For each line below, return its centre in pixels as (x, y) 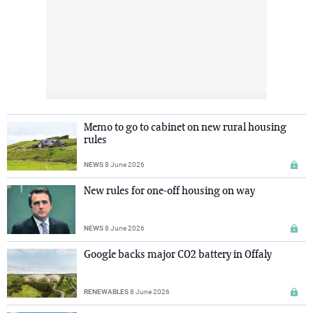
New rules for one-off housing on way (169, 192)
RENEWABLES (106, 292)
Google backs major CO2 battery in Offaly (178, 255)
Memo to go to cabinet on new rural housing (185, 128)
